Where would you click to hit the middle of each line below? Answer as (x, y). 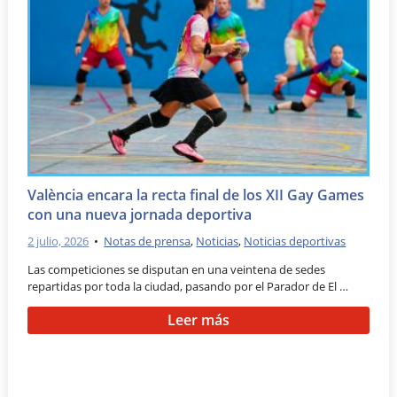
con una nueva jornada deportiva (140, 215)
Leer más (198, 319)
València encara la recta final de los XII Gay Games (196, 195)
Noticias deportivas (295, 241)
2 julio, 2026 (58, 241)
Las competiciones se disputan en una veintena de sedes (177, 269)
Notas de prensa (148, 241)
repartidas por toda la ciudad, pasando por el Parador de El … (188, 286)
